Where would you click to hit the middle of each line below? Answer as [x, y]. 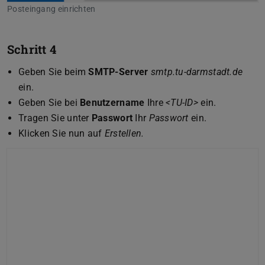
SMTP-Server [118, 72]
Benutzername [112, 102]
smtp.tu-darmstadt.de [197, 72]
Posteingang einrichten [51, 9]
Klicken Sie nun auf [62, 133]
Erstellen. [124, 133]
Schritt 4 [32, 49]
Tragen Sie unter [55, 118]
